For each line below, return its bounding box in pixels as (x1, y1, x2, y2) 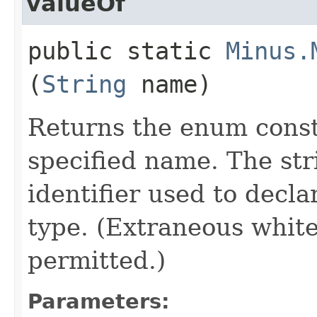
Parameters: (28, 289, 170, 313)
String (42, 69, 127, 98)
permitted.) (28, 246, 166, 275)
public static (28, 36, 226, 65)
